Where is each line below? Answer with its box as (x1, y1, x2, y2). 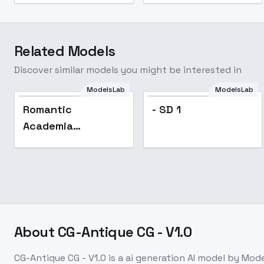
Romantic (23, 103, 72, 116)
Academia (23, 119, 73, 133)
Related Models (14, 42, 115, 60)
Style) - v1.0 (23, 152, 86, 166)
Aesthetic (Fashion (23, 136, 123, 149)
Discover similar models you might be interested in (14, 64, 242, 76)
